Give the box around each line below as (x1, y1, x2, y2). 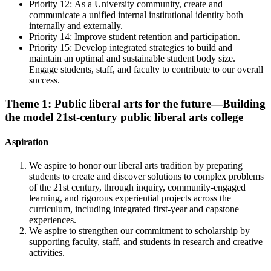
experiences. (29, 215, 76, 226)
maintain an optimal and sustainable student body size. (29, 53, 235, 64)
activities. (29, 247, 65, 258)
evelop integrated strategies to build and (82, 42, 232, 53)
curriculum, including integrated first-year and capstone (29, 204, 239, 215)
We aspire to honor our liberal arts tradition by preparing (29, 160, 243, 171)
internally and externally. (29, 21, 123, 31)
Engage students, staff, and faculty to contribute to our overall (29, 64, 263, 75)
